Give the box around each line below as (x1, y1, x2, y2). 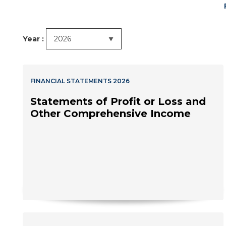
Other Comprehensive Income (30, 107, 191, 120)
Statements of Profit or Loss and (30, 95, 206, 108)
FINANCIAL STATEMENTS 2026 (30, 77, 130, 85)
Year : (23, 34, 46, 44)
